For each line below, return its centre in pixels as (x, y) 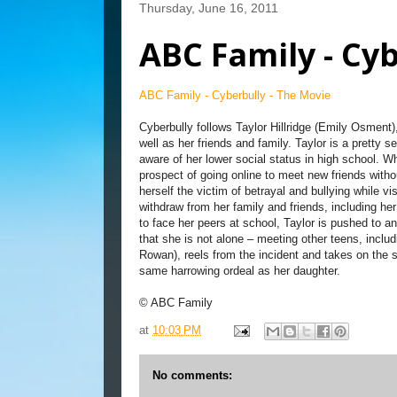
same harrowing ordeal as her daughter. (240, 271)
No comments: (192, 375)
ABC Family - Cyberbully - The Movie (235, 95)
